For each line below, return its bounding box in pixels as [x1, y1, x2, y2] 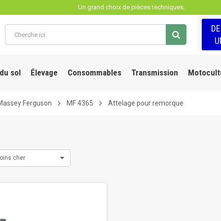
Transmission [131, 68, 178, 77]
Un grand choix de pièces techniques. [78, 3, 185, 11]
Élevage [30, 68, 58, 77]
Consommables [67, 68, 121, 77]
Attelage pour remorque [108, 99, 184, 107]
